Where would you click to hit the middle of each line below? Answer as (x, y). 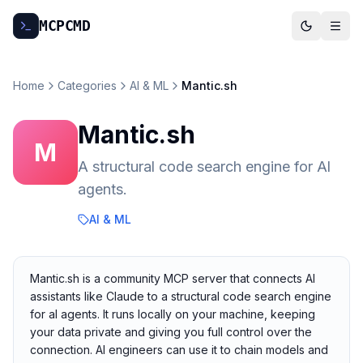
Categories (87, 85)
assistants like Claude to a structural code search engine (181, 296)
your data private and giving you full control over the (171, 332)
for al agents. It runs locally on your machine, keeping (173, 314)
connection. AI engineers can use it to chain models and (179, 350)
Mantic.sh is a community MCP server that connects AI (173, 278)
